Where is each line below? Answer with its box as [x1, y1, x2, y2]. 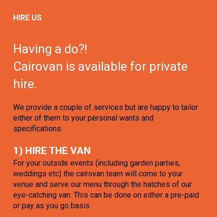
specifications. [13, 124, 62, 134]
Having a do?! [13, 42, 87, 57]
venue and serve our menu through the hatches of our [13, 180, 192, 189]
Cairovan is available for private [13, 59, 187, 74]
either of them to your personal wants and [13, 113, 154, 123]
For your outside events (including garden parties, [13, 158, 180, 168]
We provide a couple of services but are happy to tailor [13, 103, 198, 112]
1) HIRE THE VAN [13, 145, 91, 157]
